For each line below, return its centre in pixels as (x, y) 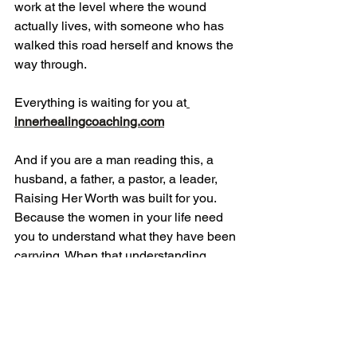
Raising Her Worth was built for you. (117, 198)
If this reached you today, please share (124, 332)
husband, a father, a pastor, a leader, (118, 179)
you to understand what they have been (127, 237)
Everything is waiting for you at (100, 103)
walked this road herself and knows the (126, 45)
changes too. (50, 294)
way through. (51, 65)
